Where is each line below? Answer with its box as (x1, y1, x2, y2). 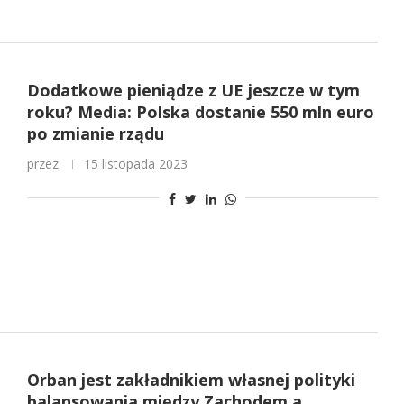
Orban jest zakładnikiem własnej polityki (26, 369, 355, 391)
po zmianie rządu (26, 122, 164, 144)
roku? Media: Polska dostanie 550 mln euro (26, 100, 374, 123)
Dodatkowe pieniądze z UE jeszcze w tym (26, 78, 360, 101)
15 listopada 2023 (83, 154, 188, 172)
